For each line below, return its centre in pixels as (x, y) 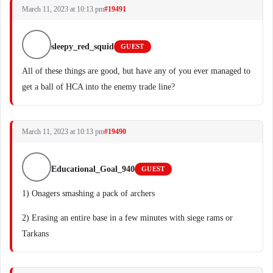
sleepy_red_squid (83, 47)
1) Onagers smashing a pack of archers (88, 193)
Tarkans (35, 234)
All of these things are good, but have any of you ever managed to (136, 71)
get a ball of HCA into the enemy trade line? (98, 87)
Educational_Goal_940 (93, 169)
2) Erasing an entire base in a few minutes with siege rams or (127, 218)
